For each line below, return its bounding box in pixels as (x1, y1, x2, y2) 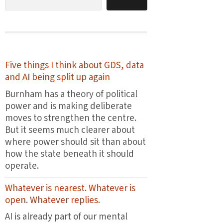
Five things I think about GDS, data (5, 59, 144, 73)
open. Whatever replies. (5, 193, 100, 207)
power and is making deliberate (5, 99, 132, 113)
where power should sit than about (5, 135, 146, 149)
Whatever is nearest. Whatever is (5, 181, 135, 195)
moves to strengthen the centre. (5, 111, 136, 125)
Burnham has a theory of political (5, 87, 137, 101)
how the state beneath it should (5, 147, 134, 161)
